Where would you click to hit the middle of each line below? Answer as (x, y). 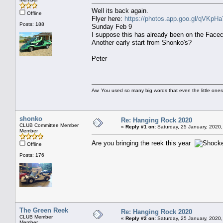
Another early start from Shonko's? (142, 42)
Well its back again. (120, 10)
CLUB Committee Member (49, 125)
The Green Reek (44, 210)
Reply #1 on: (141, 126)
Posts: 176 (32, 155)
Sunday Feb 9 (112, 26)
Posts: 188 (32, 24)
